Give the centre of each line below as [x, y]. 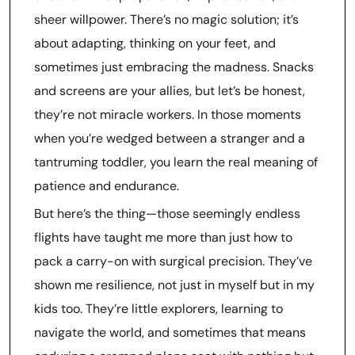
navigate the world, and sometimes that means [170, 332]
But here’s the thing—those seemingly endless [167, 214]
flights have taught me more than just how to [163, 237]
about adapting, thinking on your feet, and [155, 43]
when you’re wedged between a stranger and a [170, 138]
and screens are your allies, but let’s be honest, [170, 91]
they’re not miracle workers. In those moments [168, 115]
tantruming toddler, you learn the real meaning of [176, 162]
